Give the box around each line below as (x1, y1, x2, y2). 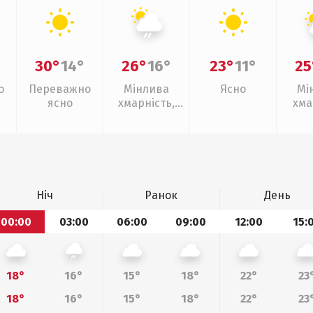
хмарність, (118, 96, 175, 110)
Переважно (29, 82, 91, 96)
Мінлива (124, 82, 169, 96)
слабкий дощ (111, 110, 182, 124)
